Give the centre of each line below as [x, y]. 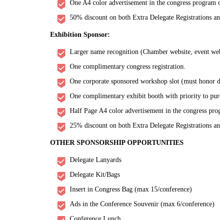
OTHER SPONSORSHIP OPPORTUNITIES [117, 143]
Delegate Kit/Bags [95, 175]
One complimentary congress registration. [128, 67]
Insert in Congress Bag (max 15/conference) [131, 190]
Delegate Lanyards [96, 160]
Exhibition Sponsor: [81, 35]
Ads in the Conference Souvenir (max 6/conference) [142, 204]
